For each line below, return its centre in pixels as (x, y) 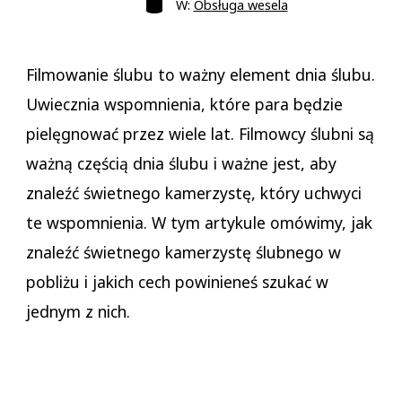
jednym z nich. (78, 312)
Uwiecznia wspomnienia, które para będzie (184, 105)
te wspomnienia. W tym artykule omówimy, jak (199, 223)
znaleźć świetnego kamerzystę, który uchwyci (193, 193)
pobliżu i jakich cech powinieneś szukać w (177, 282)
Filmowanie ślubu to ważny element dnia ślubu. (200, 75)
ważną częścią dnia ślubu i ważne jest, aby (181, 164)
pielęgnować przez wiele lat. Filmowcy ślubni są (200, 134)
